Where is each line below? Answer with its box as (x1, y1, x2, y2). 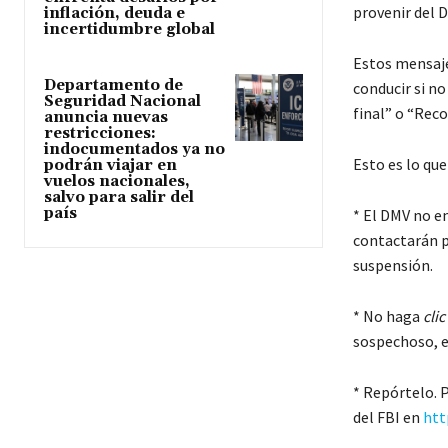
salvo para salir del (44, 187, 194, 207)
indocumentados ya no (44, 139, 225, 159)
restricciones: (44, 123, 156, 143)
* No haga (352, 306, 423, 327)
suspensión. (352, 255, 433, 276)
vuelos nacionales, (44, 171, 190, 191)
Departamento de (44, 75, 183, 95)
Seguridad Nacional (44, 91, 201, 111)
